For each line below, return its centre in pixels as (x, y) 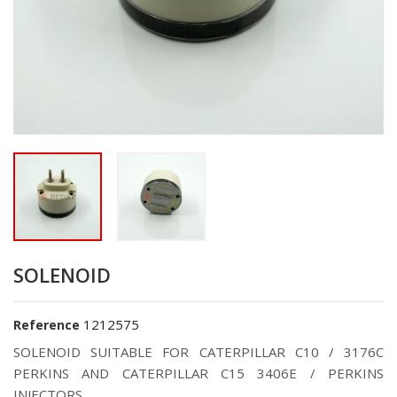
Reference (47, 325)
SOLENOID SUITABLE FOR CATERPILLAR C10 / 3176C (198, 352)
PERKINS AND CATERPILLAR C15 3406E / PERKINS (198, 373)
